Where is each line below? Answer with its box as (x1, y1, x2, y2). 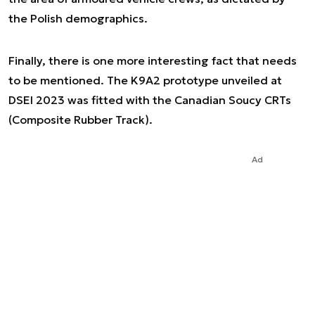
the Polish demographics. (8, 11, 148, 25)
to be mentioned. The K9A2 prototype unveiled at (8, 73, 282, 87)
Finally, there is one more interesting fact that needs (8, 53, 297, 67)
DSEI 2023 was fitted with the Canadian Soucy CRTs (8, 93, 291, 107)
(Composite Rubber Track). (8, 112, 153, 127)
